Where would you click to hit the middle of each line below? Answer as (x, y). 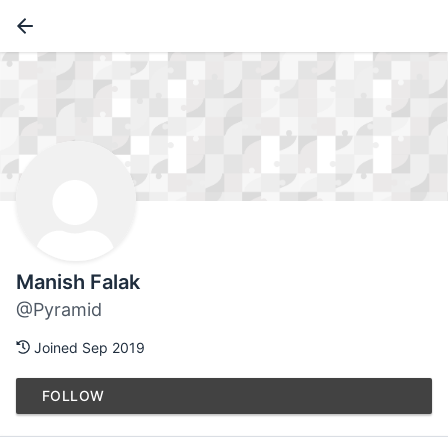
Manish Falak (78, 282)
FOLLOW (73, 396)
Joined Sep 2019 (87, 348)
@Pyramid (59, 310)
